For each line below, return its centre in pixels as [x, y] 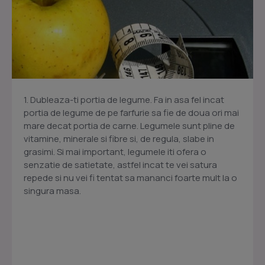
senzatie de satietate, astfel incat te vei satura [120, 165]
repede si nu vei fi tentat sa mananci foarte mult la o [130, 178]
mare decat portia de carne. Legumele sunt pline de [129, 126]
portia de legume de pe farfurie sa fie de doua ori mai [131, 113]
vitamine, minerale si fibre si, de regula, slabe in [119, 139]
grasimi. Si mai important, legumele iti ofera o [115, 152]
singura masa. [52, 191]
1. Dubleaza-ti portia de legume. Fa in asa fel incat [124, 100]
